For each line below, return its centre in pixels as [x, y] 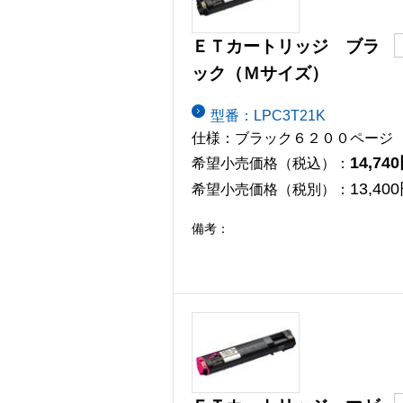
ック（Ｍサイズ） [260, 74]
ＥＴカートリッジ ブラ [286, 47]
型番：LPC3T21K [268, 115]
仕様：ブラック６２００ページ [292, 138]
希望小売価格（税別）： [271, 189]
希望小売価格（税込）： [271, 163]
